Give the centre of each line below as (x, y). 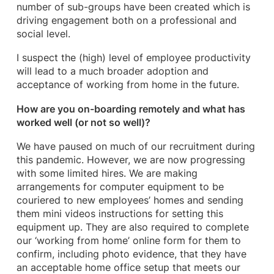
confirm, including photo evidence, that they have (131, 254)
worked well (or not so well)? (83, 122)
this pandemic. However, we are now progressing (131, 160)
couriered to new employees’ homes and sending (130, 200)
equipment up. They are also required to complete (132, 227)
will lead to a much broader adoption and (112, 72)
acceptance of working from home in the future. (128, 85)
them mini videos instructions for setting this (120, 213)
